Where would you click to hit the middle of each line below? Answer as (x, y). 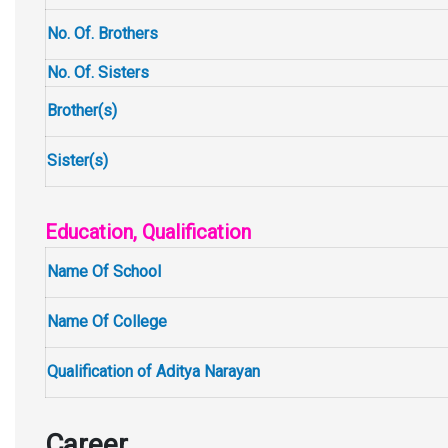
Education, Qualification (148, 232)
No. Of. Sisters (98, 72)
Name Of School (104, 271)
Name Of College (107, 321)
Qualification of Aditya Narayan (153, 371)
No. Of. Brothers (102, 33)
